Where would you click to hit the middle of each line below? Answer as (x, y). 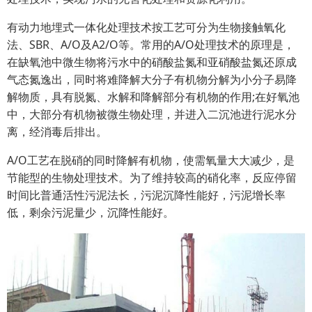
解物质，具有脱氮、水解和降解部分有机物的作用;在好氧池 (153, 97)
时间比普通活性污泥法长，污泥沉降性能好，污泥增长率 (146, 195)
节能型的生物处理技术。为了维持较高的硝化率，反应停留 (152, 178)
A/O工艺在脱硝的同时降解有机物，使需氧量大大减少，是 (151, 160)
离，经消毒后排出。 (57, 132)
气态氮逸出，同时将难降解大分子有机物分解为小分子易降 (152, 79)
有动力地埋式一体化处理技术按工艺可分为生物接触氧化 (146, 27)
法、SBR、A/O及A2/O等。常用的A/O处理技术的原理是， (151, 45)
